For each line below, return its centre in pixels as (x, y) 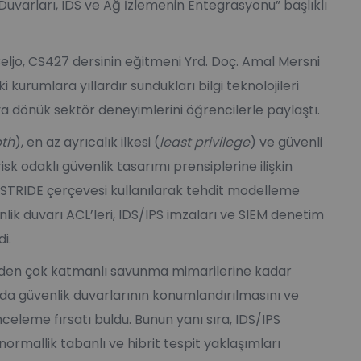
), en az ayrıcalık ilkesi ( (87, 142)
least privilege (205, 142)
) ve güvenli (286, 142)
